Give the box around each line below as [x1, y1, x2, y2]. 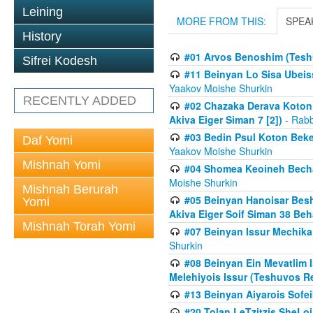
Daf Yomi [22, 133, 73, 147]
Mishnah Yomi [22, 158, 101, 172]
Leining [22, 5, 63, 19]
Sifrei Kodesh [22, 54, 97, 68]
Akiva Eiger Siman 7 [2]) [169, 112, 282, 127]
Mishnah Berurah [22, 182, 118, 196]
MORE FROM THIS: [177, 14, 266, 29]
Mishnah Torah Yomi [22, 219, 136, 233]
